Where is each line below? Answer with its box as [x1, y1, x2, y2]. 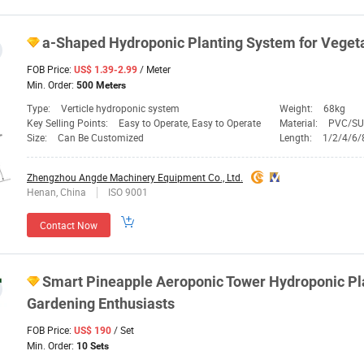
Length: [279, 131, 314, 145]
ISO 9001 [108, 185, 148, 199]
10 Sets [76, 340, 109, 353]
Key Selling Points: [27, 116, 110, 130]
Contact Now [40, 219, 97, 232]
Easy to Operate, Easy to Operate [119, 116, 261, 130]
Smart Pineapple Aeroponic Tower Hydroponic [42, 273, 348, 291]
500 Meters [76, 80, 126, 92]
